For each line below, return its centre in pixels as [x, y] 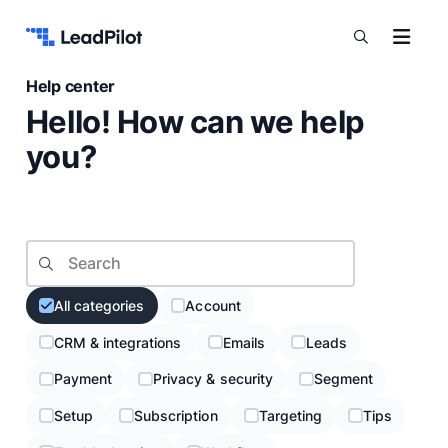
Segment [343, 379]
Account [213, 305]
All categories [99, 305]
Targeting [290, 416]
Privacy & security [213, 379]
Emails [243, 342]
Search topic [66, 248]
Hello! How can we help [195, 122]
